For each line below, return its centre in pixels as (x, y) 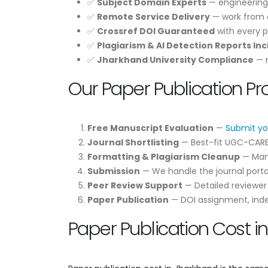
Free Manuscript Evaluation (150, 128)
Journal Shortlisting (133, 142)
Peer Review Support (135, 185)
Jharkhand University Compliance (175, 60)
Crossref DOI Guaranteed (156, 31)
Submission (114, 171)
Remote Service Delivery (153, 16)
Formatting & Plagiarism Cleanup (164, 156)
